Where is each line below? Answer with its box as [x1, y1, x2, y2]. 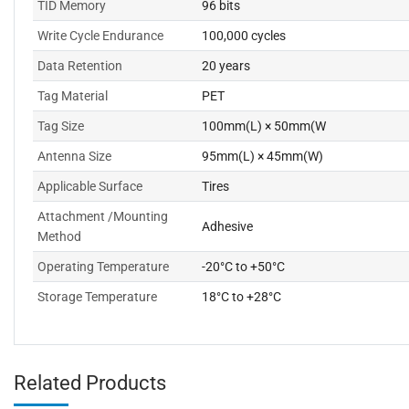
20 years [202, 58, 250, 73]
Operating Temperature [37, 259, 169, 274]
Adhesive [202, 219, 253, 234]
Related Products [14, 372, 166, 394]
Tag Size [37, 119, 84, 133]
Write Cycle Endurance [37, 28, 163, 43]
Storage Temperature [37, 289, 157, 304]
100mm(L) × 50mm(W [202, 119, 326, 133]
